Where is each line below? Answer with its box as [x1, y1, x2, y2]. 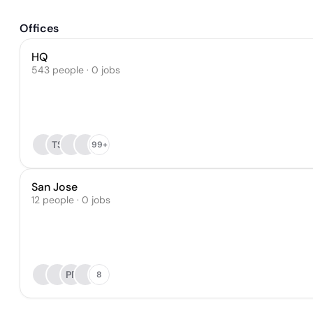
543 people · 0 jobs [31, 64, 120, 76]
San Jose [31, 180, 78, 194]
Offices [20, 21, 59, 36]
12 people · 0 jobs [31, 194, 110, 206]
